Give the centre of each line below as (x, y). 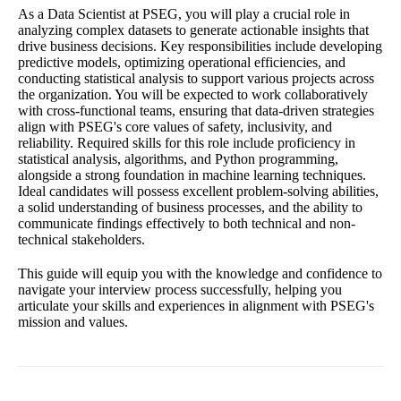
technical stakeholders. (81, 239)
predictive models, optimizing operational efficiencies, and (182, 62)
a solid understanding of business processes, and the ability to (190, 207)
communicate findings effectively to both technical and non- (187, 223)
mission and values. (73, 321)
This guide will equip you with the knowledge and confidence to (200, 273)
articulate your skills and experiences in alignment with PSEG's (196, 305)
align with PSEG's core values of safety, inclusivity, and (175, 126)
